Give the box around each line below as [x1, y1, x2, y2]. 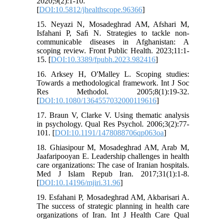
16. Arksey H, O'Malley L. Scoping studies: [37, 70, 189, 79]
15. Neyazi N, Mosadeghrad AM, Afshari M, [37, 20, 189, 29]
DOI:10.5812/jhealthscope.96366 [39, 5, 143, 14]
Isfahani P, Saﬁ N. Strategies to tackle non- [37, 29, 189, 38]
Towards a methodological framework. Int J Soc [37, 79, 189, 88]
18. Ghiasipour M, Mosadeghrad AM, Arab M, [37, 143, 189, 152]
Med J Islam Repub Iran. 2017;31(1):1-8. [37, 170, 189, 178]
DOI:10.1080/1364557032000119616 [39, 96, 157, 105]
